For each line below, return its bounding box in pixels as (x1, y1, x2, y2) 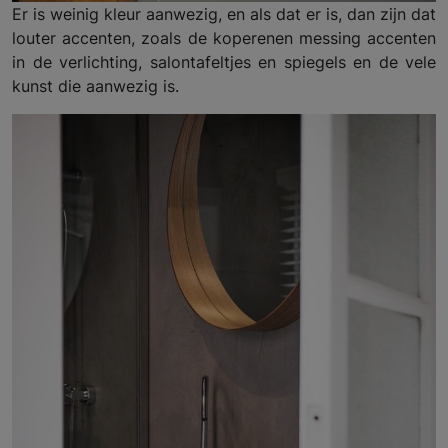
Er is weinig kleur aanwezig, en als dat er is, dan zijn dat (12, 4, 436, 25)
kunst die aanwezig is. (12, 76, 179, 97)
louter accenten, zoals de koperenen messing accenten (12, 28, 436, 49)
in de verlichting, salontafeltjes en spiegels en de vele (12, 52, 436, 73)
